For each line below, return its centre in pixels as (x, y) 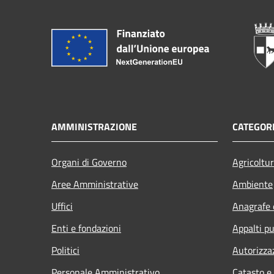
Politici (65, 250)
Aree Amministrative (95, 184)
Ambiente (253, 184)
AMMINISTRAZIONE (94, 126)
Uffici (62, 206)
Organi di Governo (89, 162)
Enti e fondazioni (86, 228)
